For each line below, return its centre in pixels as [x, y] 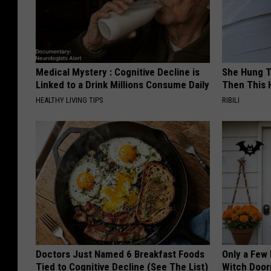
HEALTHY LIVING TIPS [70, 100]
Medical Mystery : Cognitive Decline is [118, 72]
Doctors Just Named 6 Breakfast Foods [120, 254]
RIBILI [231, 100]
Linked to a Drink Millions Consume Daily [122, 84]
